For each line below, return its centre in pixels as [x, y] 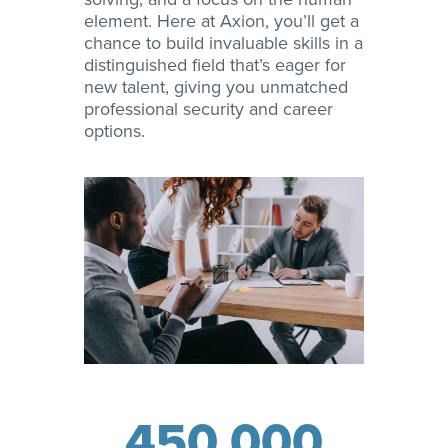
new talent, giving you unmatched [216, 87]
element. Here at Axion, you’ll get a [221, 21]
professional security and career [208, 109]
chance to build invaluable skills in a [223, 43]
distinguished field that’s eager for [215, 65]
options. [114, 131]
